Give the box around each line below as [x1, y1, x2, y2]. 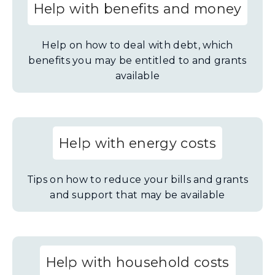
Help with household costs [45, 254, 230, 270]
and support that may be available [50, 189, 225, 201]
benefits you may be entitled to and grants [28, 55, 247, 66]
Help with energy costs [58, 135, 217, 151]
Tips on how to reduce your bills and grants [26, 174, 249, 185]
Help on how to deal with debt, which [42, 39, 233, 51]
